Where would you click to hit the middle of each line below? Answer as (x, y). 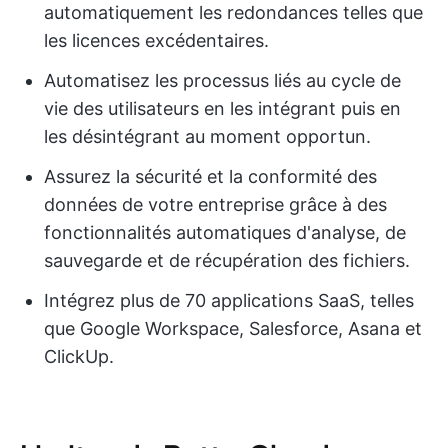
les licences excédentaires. (156, 40)
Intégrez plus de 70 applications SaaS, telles (229, 300)
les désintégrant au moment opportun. (207, 136)
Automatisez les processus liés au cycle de (222, 80)
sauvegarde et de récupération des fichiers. (227, 260)
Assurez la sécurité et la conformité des (210, 176)
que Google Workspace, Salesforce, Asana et (233, 328)
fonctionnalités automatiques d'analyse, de (225, 232)
